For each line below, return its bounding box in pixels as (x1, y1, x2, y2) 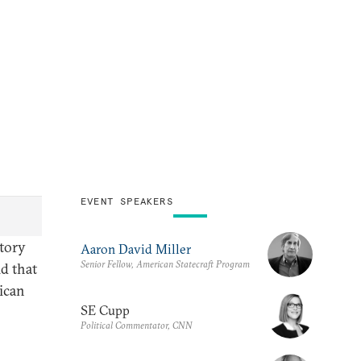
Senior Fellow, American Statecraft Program (81, 257, 250, 270)
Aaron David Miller (81, 240, 191, 257)
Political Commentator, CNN (81, 318, 193, 331)
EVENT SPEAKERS (81, 194, 173, 207)
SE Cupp (81, 301, 130, 318)
